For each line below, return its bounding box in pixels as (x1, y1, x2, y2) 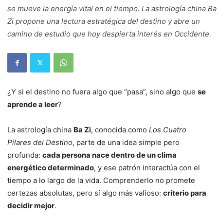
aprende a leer (7, 99, 58, 109)
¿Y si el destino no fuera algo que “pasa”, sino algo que (7, 87, 198, 96)
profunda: (7, 150, 42, 160)
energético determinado (7, 163, 94, 172)
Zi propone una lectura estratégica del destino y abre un (7, 16, 200, 26)
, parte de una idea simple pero (73, 137, 180, 147)
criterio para (163, 188, 206, 198)
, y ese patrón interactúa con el (94, 163, 200, 172)
